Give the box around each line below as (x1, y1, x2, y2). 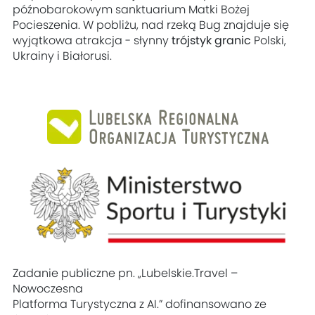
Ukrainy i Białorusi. (13, 51, 112, 63)
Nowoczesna (13, 283, 84, 295)
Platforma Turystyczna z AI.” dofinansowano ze (13, 299, 267, 310)
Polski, (254, 35, 287, 47)
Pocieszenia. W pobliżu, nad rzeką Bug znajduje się (13, 20, 290, 32)
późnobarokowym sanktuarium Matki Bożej (13, 4, 250, 16)
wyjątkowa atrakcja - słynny (13, 35, 172, 47)
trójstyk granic (172, 35, 255, 47)
